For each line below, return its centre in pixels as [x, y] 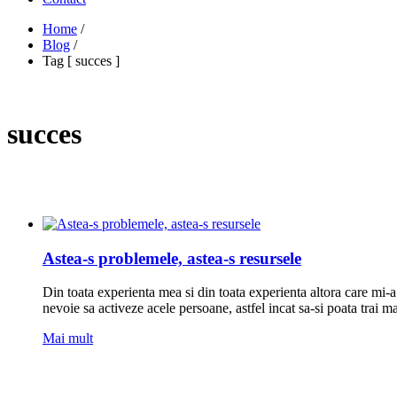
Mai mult [68, 339]
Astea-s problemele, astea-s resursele [172, 258]
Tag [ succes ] [81, 61]
